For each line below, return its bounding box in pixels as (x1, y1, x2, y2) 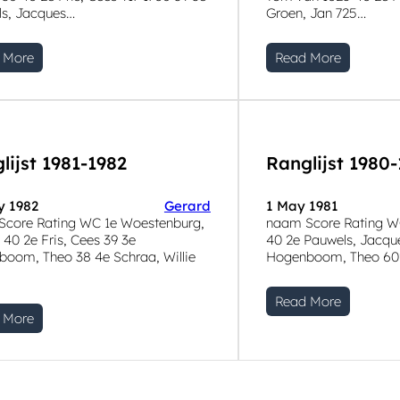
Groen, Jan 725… (265, 4, 366, 22)
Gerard (163, 197, 211, 215)
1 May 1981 (265, 197, 338, 215)
